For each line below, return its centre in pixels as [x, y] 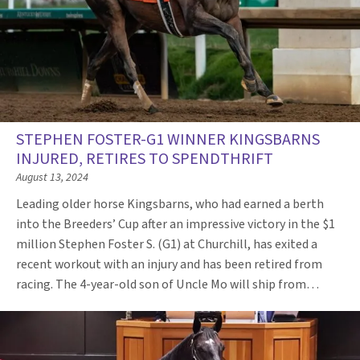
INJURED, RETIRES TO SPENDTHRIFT [145, 159]
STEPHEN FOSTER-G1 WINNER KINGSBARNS [168, 139]
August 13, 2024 [52, 177]
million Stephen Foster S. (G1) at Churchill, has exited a [167, 244]
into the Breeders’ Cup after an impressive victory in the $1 [176, 224]
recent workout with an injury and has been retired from [169, 264]
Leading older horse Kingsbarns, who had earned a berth [170, 204]
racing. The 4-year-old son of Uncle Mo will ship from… [169, 284]
